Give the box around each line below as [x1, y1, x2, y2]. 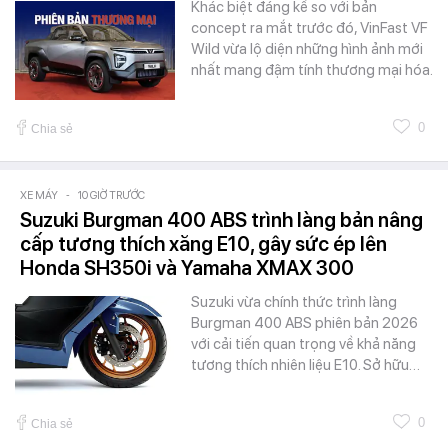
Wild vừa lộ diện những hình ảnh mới [191, 39, 423, 58]
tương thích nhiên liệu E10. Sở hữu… [191, 355, 420, 374]
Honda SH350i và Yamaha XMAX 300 [20, 255, 354, 280]
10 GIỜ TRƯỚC [78, 188, 145, 202]
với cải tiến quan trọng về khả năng [191, 334, 416, 353]
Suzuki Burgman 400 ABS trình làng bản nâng [20, 207, 423, 232]
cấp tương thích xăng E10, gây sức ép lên [20, 231, 387, 256]
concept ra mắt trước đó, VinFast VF [191, 18, 428, 37]
